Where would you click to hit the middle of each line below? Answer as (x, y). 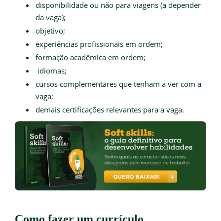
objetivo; (50, 30)
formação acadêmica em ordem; (91, 57)
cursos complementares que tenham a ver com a (118, 84)
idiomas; (52, 70)
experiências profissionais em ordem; (99, 44)
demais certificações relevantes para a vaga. (110, 109)
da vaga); (51, 17)
